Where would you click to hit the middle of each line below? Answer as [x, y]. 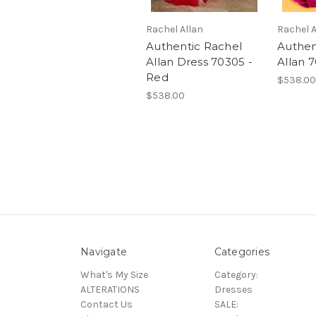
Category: [236, 274]
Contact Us [107, 304]
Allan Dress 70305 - [199, 61]
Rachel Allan [175, 29]
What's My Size [114, 274]
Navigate [104, 251]
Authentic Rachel [194, 46]
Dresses [233, 289]
